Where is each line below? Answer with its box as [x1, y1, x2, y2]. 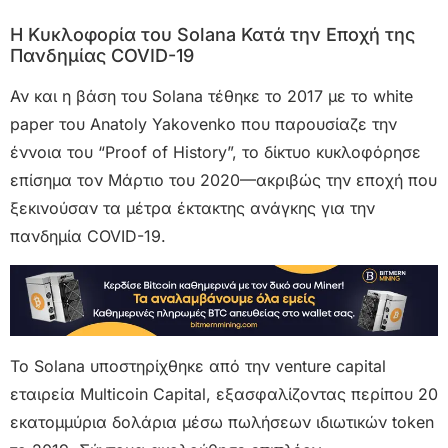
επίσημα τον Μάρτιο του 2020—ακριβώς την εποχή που [10, 170, 437, 191]
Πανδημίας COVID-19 [10, 45, 194, 67]
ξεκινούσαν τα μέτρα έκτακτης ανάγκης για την [10, 198, 375, 219]
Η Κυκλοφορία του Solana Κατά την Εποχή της [10, 24, 415, 46]
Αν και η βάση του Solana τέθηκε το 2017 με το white [10, 86, 413, 107]
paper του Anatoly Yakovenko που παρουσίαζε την [10, 114, 397, 135]
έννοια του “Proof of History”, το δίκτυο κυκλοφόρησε [10, 142, 421, 163]
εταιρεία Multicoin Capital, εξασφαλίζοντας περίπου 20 [10, 383, 438, 404]
